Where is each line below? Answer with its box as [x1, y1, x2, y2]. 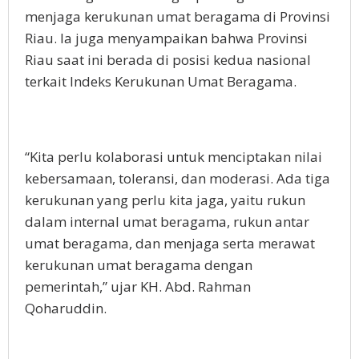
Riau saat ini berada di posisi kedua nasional [25, 50, 311, 70]
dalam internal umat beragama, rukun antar [25, 212, 309, 232]
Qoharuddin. [25, 299, 107, 318]
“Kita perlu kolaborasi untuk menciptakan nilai [25, 147, 322, 167]
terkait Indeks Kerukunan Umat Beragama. [25, 72, 296, 91]
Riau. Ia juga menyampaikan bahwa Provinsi [25, 29, 308, 48]
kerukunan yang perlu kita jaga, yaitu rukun [25, 191, 305, 210]
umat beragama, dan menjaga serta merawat [25, 234, 315, 253]
